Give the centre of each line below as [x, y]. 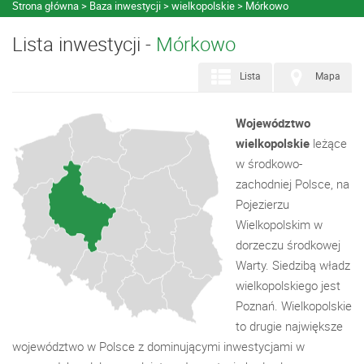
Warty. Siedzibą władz [293, 265]
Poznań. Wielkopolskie [294, 305]
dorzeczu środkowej [288, 245]
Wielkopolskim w [279, 224]
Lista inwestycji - [84, 44]
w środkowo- [269, 163]
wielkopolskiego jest [288, 285]
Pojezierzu [262, 204]
